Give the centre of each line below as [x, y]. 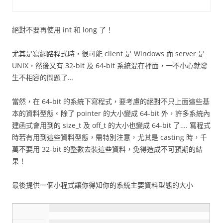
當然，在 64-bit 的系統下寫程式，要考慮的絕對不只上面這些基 [111, 101]
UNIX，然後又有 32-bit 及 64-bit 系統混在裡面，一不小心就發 [110, 65]
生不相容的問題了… [43, 77]
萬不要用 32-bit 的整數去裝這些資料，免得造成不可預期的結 [107, 149]
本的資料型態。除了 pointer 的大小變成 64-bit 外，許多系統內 [111, 113]
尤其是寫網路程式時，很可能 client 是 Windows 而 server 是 [109, 53]
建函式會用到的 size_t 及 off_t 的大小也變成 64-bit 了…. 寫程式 [111, 125]
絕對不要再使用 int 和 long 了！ [62, 29]
